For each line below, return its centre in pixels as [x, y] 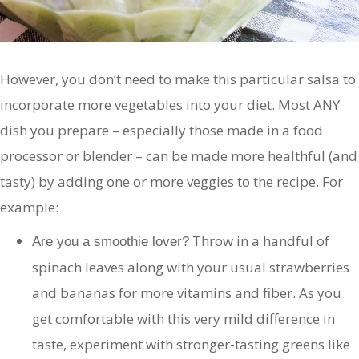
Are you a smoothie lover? [111, 242]
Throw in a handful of [259, 241]
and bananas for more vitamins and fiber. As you [187, 293]
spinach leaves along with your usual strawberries [191, 268]
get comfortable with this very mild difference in [184, 319]
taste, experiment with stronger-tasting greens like [191, 345]
